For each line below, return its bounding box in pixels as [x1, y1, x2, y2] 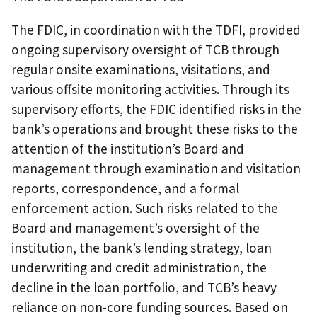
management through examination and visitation [11, 159, 301, 177]
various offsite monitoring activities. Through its [11, 80, 289, 98]
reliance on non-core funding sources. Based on [11, 298, 288, 316]
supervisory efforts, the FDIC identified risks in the [11, 100, 301, 117]
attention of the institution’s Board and [11, 139, 244, 157]
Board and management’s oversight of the [11, 219, 260, 236]
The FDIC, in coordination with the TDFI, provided [11, 21, 301, 38]
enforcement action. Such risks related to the [11, 199, 278, 217]
